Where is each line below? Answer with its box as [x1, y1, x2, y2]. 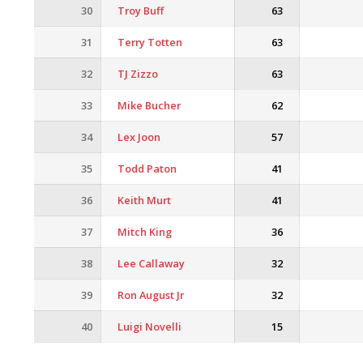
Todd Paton [117, 161, 177, 176]
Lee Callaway [117, 256, 185, 271]
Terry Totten [117, 35, 182, 49]
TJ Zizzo [117, 66, 158, 81]
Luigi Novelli [117, 319, 181, 334]
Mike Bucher [117, 98, 181, 113]
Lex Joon [117, 130, 160, 144]
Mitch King [117, 224, 172, 239]
